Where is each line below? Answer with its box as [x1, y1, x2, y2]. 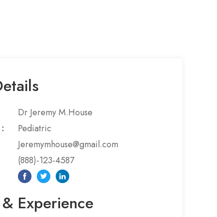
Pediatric [17, 122, 51, 135]
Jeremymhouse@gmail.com [17, 138, 118, 151]
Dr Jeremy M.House [17, 106, 93, 119]
